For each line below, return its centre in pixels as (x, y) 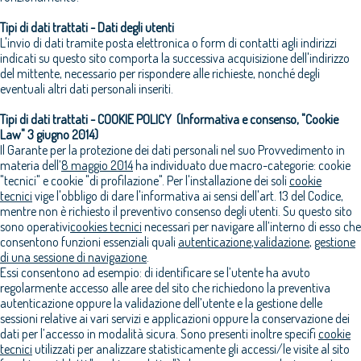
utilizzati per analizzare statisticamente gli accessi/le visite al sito (191, 349)
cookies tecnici (106, 226)
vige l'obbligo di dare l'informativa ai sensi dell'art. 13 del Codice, (188, 195)
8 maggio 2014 (97, 165)
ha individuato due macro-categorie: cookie (242, 165)
